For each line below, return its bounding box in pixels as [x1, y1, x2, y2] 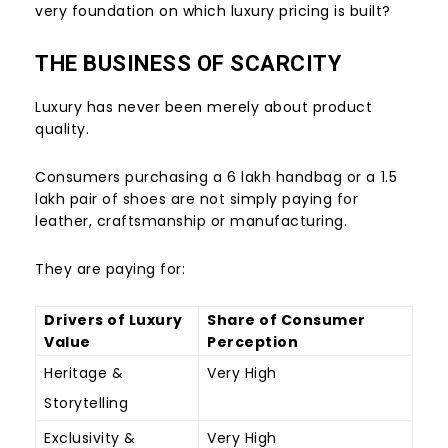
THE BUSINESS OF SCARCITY [35, 50, 341, 76]
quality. [35, 118, 89, 139]
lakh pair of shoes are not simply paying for [35, 188, 358, 209]
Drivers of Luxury [44, 309, 183, 330]
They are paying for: [35, 258, 185, 279]
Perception [207, 331, 298, 352]
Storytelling [44, 392, 128, 413]
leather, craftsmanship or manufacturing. [35, 210, 347, 231]
